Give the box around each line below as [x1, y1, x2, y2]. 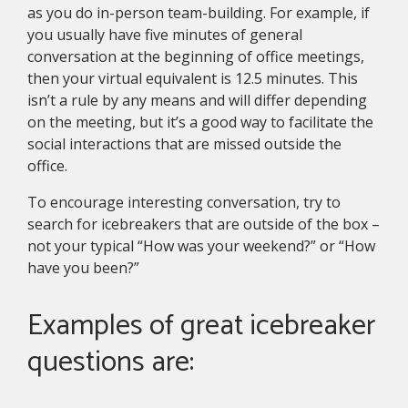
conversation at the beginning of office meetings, [27, 46, 364, 67]
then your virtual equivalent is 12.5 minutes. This [27, 68, 358, 89]
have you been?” [27, 258, 139, 279]
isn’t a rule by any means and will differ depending [27, 90, 367, 111]
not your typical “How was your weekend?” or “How [27, 236, 375, 257]
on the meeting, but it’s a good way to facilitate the [27, 112, 373, 133]
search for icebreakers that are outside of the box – [27, 214, 380, 235]
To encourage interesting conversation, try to [27, 192, 341, 213]
